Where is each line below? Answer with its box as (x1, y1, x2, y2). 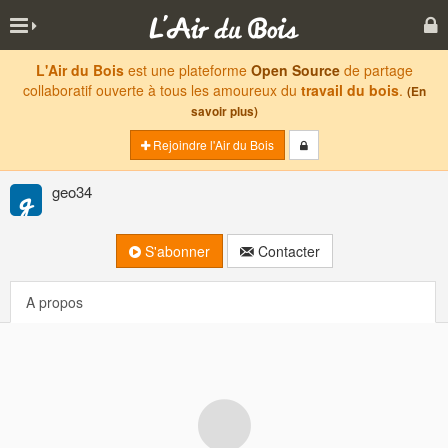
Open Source (250, 60, 340, 80)
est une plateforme (123, 60, 251, 80)
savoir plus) (190, 103, 258, 120)
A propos (26, 292, 83, 312)
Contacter (253, 241, 320, 261)
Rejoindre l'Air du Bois (149, 136, 274, 153)
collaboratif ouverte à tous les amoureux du (22, 80, 301, 100)
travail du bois (300, 80, 399, 100)
